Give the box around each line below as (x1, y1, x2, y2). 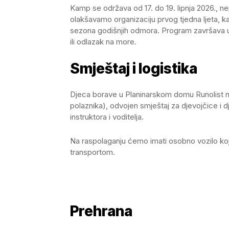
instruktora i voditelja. (70, 111, 144, 122)
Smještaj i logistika (70, 59, 197, 77)
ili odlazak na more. (70, 36, 136, 47)
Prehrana (70, 202, 132, 220)
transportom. (70, 147, 115, 157)
